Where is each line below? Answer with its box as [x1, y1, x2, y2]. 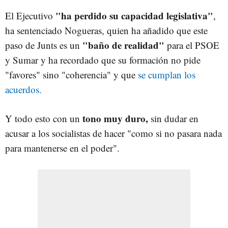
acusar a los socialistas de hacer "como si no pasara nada [5, 126, 222, 139]
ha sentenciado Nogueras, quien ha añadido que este [5, 23, 208, 37]
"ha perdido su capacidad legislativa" [53, 8, 213, 22]
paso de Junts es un [5, 38, 80, 51]
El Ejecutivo [5, 9, 53, 22]
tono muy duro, [82, 111, 148, 125]
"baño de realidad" [80, 38, 164, 52]
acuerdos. [5, 82, 42, 96]
